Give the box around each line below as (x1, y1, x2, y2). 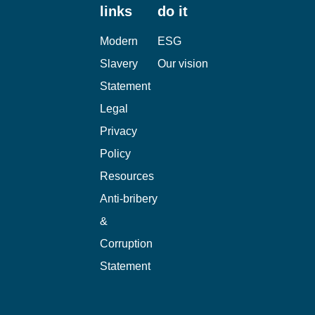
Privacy (100, 124, 137, 137)
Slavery (100, 57, 138, 70)
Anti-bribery (100, 192, 157, 205)
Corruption (100, 237, 153, 250)
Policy (100, 147, 131, 160)
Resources (100, 169, 154, 182)
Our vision (157, 57, 208, 70)
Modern (100, 34, 138, 47)
